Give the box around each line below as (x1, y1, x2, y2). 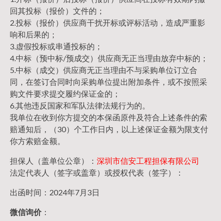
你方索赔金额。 (10, 136, 65, 146)
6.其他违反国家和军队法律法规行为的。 (10, 101, 150, 110)
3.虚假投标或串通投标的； (10, 41, 103, 51)
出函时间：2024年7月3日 (10, 187, 100, 197)
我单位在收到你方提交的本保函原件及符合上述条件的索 (10, 112, 207, 122)
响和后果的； (10, 30, 57, 39)
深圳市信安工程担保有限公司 (97, 156, 199, 166)
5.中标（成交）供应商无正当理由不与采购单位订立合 (10, 65, 197, 75)
